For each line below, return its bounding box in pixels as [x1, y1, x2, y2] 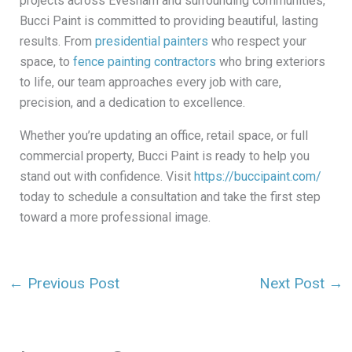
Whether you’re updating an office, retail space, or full [19, 128, 308, 144]
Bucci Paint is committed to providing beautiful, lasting [19, 13, 318, 29]
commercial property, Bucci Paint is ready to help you [19, 148, 310, 164]
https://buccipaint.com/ [193, 169, 321, 185]
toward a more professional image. [19, 210, 211, 225]
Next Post [259, 274, 329, 293]
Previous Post [23, 274, 119, 293]
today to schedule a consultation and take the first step [19, 189, 321, 205]
